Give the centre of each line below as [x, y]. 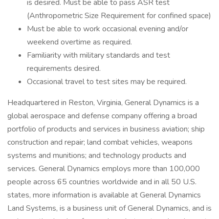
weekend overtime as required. [79, 42]
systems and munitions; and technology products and [97, 155]
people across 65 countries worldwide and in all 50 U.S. [102, 182]
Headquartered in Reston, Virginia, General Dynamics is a [103, 103]
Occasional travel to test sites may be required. [107, 82]
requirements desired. [64, 68]
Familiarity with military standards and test [99, 55]
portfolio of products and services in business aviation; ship [106, 129]
